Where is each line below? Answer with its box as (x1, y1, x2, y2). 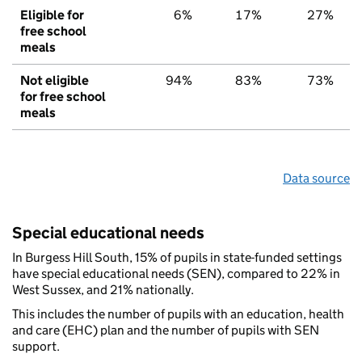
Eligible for (20, 7, 84, 23)
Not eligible (20, 73, 89, 89)
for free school (20, 89, 106, 105)
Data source (283, 170, 350, 187)
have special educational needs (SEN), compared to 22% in (12, 266, 340, 282)
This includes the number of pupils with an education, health (12, 306, 344, 322)
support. (12, 339, 60, 355)
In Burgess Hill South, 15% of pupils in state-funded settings (12, 250, 342, 266)
